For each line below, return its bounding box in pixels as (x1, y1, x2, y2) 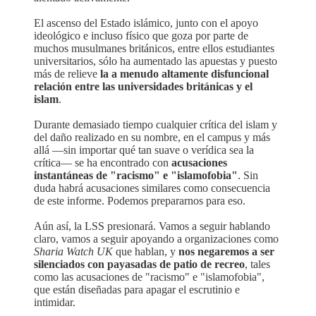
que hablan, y (113, 245, 178, 257)
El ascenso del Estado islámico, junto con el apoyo (34, 16, 258, 29)
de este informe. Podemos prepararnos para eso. (34, 194, 245, 207)
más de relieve (34, 67, 100, 80)
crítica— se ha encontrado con (34, 156, 171, 169)
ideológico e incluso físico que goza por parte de (34, 29, 248, 42)
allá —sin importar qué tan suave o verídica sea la (34, 143, 254, 156)
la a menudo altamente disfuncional (100, 67, 269, 80)
